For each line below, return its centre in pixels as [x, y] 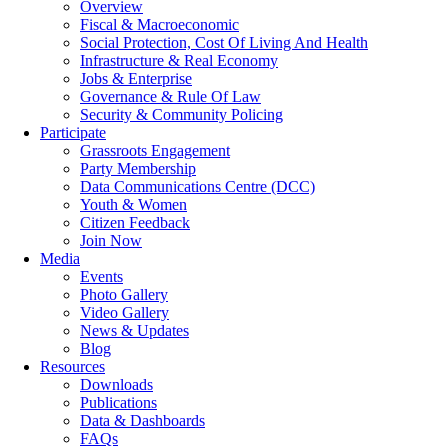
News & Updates [134, 331]
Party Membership [138, 169]
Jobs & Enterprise [136, 79]
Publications [118, 403]
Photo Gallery [124, 295]
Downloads [116, 385]
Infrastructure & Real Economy [179, 61]
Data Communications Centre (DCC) [197, 187]
